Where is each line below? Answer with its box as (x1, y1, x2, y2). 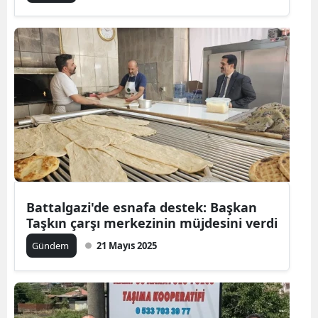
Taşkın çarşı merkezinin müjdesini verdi (26, 214, 278, 231)
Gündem (32, 238, 71, 252)
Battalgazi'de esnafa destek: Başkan (26, 198, 257, 216)
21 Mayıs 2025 (97, 238, 157, 252)
